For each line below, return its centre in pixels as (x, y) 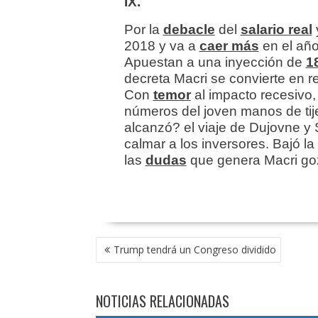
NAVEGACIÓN (128, 245)
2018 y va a (161, 46)
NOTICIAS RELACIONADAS (162, 301)
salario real (276, 30)
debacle (189, 30)
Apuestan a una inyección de (215, 62)
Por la (143, 30)
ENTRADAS (122, 276)
